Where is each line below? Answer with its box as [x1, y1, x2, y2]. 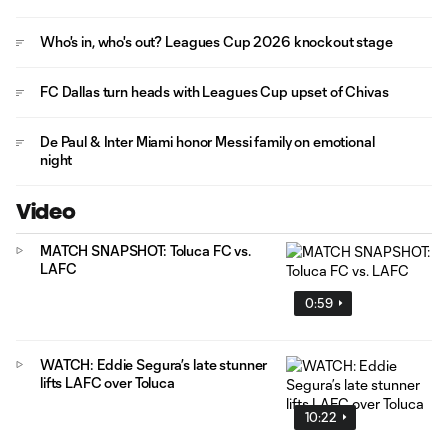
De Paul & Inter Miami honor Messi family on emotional [40, 133, 375, 150]
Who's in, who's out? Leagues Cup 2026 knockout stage [40, 33, 393, 50]
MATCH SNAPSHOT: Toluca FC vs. [40, 242, 251, 259]
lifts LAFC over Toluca [40, 373, 175, 391]
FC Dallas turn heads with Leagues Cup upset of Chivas [40, 83, 389, 100]
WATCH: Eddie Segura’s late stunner [40, 355, 268, 373]
